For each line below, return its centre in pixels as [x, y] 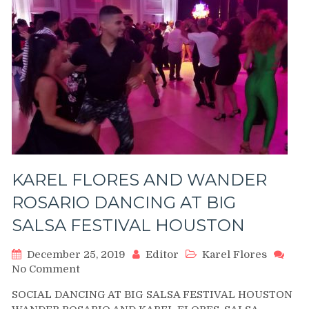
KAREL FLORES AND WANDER [139, 180]
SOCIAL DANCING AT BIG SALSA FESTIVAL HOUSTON [152, 295]
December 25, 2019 [76, 255]
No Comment [46, 269]
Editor [162, 255]
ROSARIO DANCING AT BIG [124, 202]
